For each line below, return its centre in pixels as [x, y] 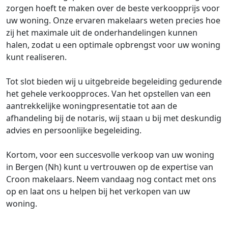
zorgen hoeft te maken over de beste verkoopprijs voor [113, 8]
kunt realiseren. [36, 57]
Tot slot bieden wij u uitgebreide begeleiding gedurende [114, 81]
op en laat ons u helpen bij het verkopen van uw [98, 191]
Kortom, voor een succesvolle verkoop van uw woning [110, 155]
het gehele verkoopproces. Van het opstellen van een [108, 94]
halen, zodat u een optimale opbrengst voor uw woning [113, 45]
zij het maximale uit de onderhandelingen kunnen [102, 33]
